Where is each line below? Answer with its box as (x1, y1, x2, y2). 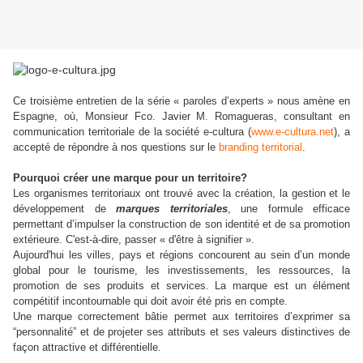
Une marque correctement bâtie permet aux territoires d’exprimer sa (13, 310, 350, 323)
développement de (13, 203, 116, 216)
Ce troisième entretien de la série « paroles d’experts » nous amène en (13, 95, 350, 108)
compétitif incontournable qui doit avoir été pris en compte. (13, 295, 288, 308)
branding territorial (219, 141, 302, 154)
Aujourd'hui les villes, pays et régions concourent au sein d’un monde (13, 249, 350, 262)
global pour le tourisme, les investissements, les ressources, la (13, 264, 350, 277)
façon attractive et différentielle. (13, 341, 161, 354)
